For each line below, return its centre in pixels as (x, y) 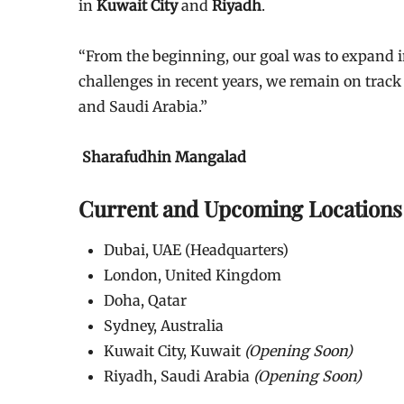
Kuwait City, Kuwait (174, 350)
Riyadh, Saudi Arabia (179, 376)
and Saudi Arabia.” (143, 106)
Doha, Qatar (145, 300)
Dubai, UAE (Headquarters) (196, 249)
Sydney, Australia (164, 325)
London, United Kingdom (193, 275)
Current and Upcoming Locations (240, 208)
